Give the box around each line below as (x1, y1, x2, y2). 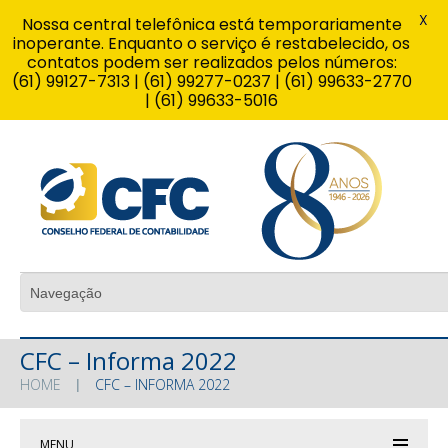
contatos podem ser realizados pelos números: (26, 51, 397, 74)
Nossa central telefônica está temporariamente (21, 13, 402, 36)
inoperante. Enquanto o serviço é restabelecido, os (13, 32, 410, 55)
